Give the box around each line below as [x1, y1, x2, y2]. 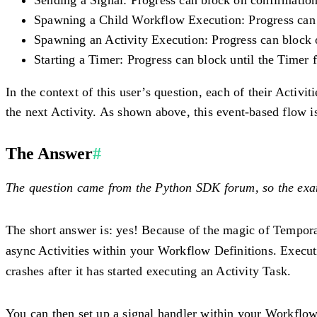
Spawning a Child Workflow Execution [34, 12, 241, 27]
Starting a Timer [34, 52, 120, 67]
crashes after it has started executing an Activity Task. [6, 263, 292, 278]
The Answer [6, 144, 93, 163]
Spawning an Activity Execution [34, 32, 204, 47]
